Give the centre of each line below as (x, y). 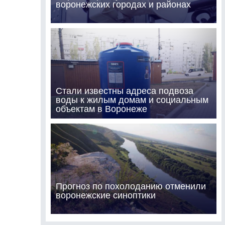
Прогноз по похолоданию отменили (131, 186)
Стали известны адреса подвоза (124, 91)
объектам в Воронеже (101, 109)
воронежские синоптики (105, 195)
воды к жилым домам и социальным (132, 100)
